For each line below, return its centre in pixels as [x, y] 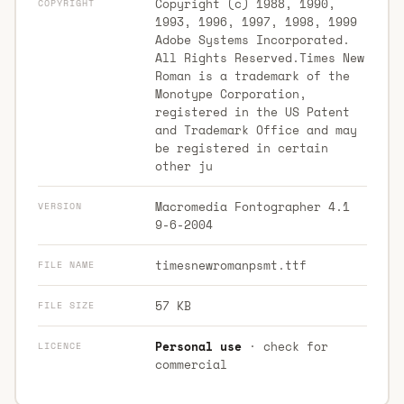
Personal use [198, 346]
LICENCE [60, 345]
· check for [285, 346]
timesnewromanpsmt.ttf [230, 265]
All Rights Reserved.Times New [259, 57]
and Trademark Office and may [256, 129]
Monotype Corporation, [230, 93]
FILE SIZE [66, 305]
